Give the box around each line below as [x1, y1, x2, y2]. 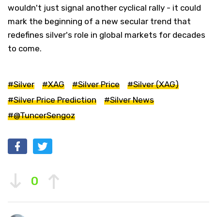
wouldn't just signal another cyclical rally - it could [8, 3, 201, 13]
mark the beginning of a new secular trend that [8, 16, 191, 27]
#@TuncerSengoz [8, 110, 75, 121]
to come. [8, 44, 42, 54]
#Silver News [104, 95, 154, 105]
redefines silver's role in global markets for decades [8, 30, 205, 40]
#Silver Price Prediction [8, 95, 96, 105]
